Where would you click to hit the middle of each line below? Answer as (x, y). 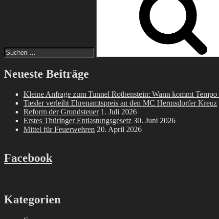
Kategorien (32, 200)
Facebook (28, 158)
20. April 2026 (119, 130)
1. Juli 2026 (119, 112)
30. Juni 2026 (154, 121)
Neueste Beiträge (46, 74)
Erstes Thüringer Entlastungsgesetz (77, 121)
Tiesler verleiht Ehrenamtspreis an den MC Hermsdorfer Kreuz (120, 103)
